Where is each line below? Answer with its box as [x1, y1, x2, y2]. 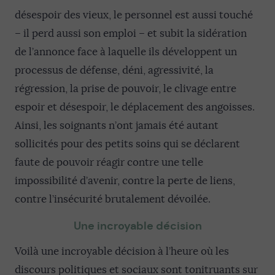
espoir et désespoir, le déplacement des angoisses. [15, 100, 255, 114]
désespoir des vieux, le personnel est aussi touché [15, 8, 253, 21]
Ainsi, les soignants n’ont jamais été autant [15, 118, 219, 132]
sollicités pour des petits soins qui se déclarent [15, 137, 240, 150]
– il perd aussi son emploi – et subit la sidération [15, 26, 247, 40]
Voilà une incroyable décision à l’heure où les [15, 244, 229, 258]
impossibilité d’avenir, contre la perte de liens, [15, 174, 235, 187]
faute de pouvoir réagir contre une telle [15, 155, 203, 169]
